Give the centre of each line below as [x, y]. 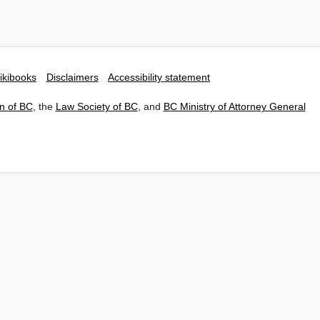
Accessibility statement [159, 78]
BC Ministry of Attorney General [234, 106]
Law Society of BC [96, 106]
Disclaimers [72, 78]
